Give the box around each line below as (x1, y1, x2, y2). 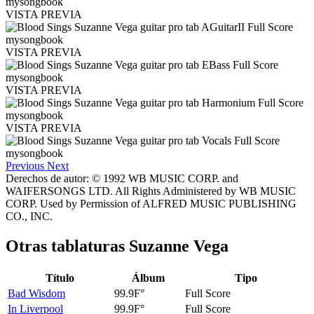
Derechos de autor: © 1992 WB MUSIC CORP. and (6, 172, 238, 185)
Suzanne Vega (129, 237, 228, 256)
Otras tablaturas (6, 237, 129, 256)
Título (45, 271, 74, 284)
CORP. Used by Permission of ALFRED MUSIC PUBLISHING (6, 198, 296, 210)
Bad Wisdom (8, 287, 65, 299)
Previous (6, 160, 44, 172)
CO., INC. (6, 210, 53, 223)
